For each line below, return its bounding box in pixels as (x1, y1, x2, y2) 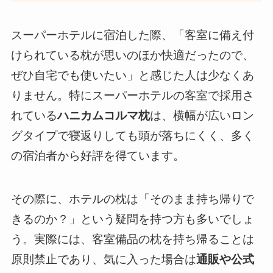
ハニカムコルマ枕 (57, 109, 150, 122)
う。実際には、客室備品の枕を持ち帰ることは (10, 232, 254, 246)
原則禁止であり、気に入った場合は (10, 252, 196, 266)
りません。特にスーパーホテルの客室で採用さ (10, 89, 254, 102)
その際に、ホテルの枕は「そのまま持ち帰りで (10, 192, 254, 205)
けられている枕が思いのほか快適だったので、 (10, 49, 254, 62)
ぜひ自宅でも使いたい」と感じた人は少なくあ (10, 69, 254, 82)
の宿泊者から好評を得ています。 (10, 149, 185, 162)
